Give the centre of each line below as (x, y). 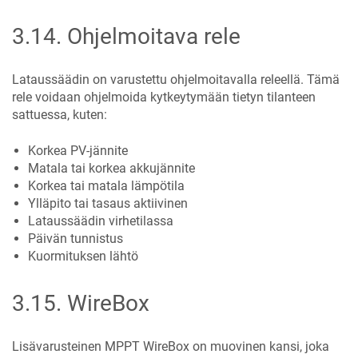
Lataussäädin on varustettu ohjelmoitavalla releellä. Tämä (176, 80)
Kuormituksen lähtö (83, 256)
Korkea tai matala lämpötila (106, 185)
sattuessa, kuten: (60, 115)
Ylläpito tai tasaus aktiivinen (108, 203)
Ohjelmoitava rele (154, 37)
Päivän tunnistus (76, 238)
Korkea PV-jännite (78, 150)
